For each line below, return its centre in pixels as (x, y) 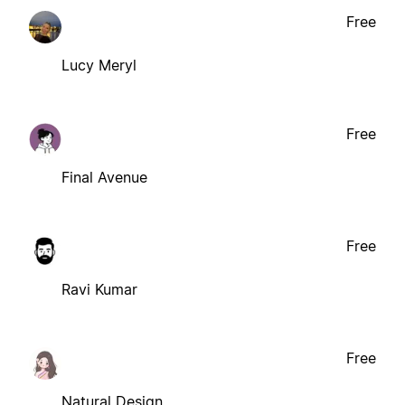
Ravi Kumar (99, 289)
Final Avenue (104, 177)
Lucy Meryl (99, 65)
